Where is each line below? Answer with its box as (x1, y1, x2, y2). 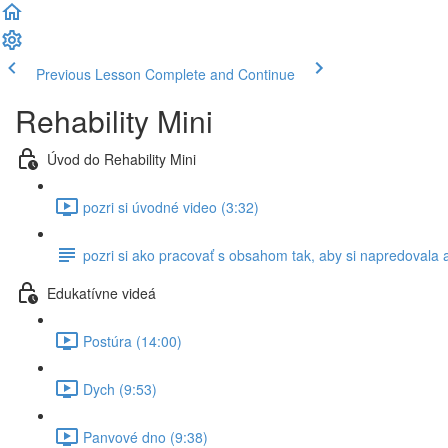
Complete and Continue (145, 64, 295, 84)
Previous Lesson (36, 64, 141, 84)
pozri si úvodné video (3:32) (83, 196, 259, 217)
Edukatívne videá (47, 282, 156, 303)
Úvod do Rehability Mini (47, 148, 196, 169)
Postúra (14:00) (83, 330, 182, 351)
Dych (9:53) (83, 378, 157, 399)
